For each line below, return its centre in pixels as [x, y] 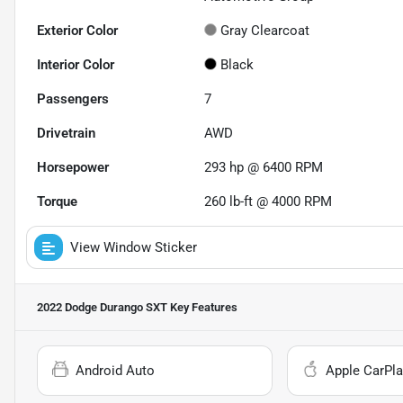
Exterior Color [77, 31]
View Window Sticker [134, 248]
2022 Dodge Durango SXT [102, 308]
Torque [57, 202]
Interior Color [76, 65]
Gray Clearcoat [265, 31]
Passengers [73, 99]
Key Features [202, 308]
